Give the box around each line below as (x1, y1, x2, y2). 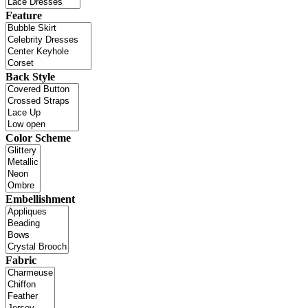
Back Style (5, 71, 55, 83)
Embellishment (5, 193, 75, 206)
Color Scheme (5, 132, 71, 144)
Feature (5, 10, 42, 22)
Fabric (5, 254, 36, 267)
